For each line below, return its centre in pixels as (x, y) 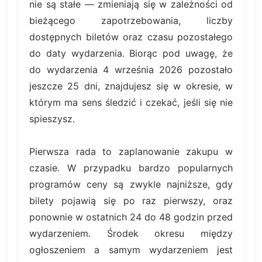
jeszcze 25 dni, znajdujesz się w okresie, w (131, 86)
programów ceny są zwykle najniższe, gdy (131, 184)
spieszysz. (52, 118)
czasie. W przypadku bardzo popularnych (131, 168)
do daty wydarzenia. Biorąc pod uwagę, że (131, 53)
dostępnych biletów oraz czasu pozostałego (131, 37)
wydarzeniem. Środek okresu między (131, 233)
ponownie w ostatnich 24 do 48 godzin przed (131, 217)
